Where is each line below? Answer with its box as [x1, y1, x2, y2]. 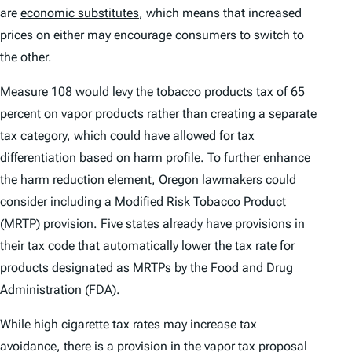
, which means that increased [139, 5, 302, 21]
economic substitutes [20, 5, 139, 21]
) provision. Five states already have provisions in [36, 216, 305, 232]
